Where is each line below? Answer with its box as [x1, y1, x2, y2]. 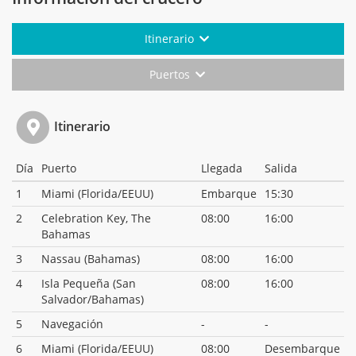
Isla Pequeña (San [41, 275, 136, 291]
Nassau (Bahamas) [41, 250, 140, 266]
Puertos [149, 67, 193, 83]
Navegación [41, 315, 103, 331]
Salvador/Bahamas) [41, 291, 144, 307]
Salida [265, 160, 297, 176]
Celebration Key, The [41, 210, 151, 226]
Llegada [201, 160, 242, 176]
